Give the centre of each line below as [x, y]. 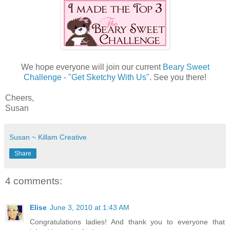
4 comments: [34, 181]
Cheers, [20, 98]
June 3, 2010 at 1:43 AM [90, 208]
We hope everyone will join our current [92, 67]
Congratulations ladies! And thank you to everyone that [127, 222]
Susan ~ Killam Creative [48, 137]
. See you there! [178, 77]
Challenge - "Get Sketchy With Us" [87, 77]
